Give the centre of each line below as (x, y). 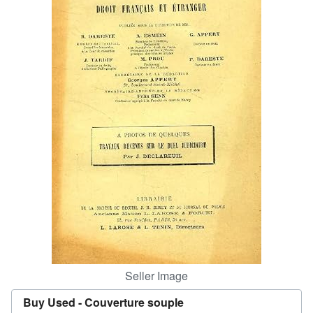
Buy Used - (54, 302)
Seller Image (156, 276)
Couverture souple (134, 302)
